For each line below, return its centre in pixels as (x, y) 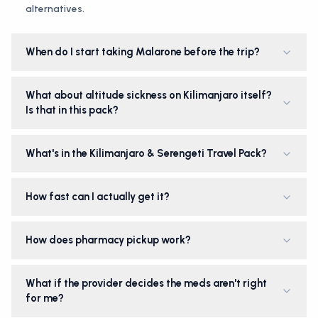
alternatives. (55, 9)
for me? (45, 298)
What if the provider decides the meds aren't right (146, 283)
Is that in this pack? (72, 110)
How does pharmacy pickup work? (108, 240)
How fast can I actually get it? (98, 197)
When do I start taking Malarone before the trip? (143, 52)
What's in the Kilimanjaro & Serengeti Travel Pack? (146, 153)
